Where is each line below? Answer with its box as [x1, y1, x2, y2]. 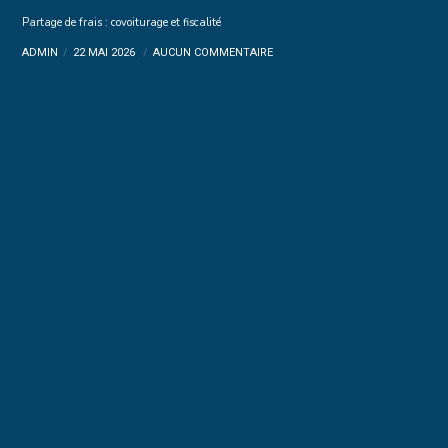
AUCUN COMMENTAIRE [153, 46, 274, 60]
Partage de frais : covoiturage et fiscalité [22, 15, 222, 31]
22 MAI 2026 [73, 46, 139, 60]
